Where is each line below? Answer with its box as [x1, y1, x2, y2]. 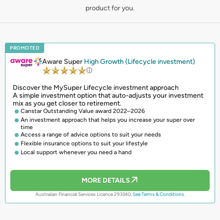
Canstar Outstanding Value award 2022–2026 [21, 107, 145, 114]
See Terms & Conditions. [132, 191, 185, 197]
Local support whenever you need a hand [21, 148, 132, 156]
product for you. [85, 4, 135, 12]
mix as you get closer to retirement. [13, 99, 121, 108]
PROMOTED [10, 45, 39, 51]
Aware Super [42, 57, 84, 66]
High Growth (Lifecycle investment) [84, 57, 195, 66]
